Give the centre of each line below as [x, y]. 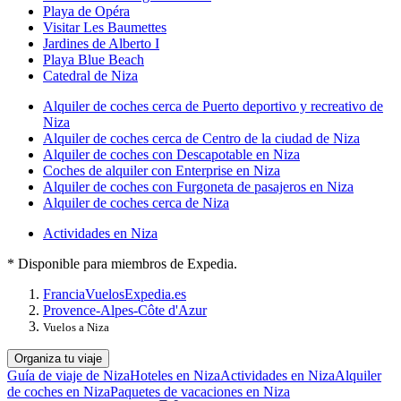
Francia [64, 294]
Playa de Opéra [86, 11]
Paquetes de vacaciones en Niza [200, 391]
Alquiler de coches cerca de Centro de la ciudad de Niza [201, 138]
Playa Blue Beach [94, 59]
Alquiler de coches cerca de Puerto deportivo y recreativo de [213, 106]
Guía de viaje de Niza [68, 375]
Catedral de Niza [90, 75]
